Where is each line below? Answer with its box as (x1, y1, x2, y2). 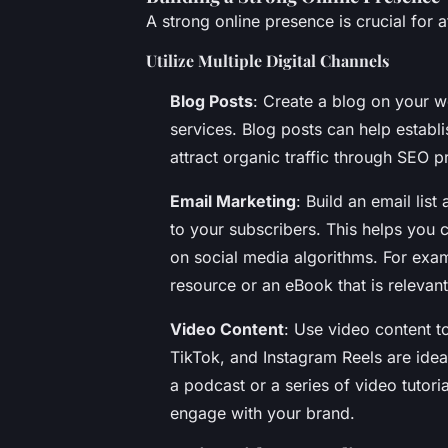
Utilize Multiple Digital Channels (146, 49, 389, 71)
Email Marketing (170, 190, 296, 211)
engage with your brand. (170, 402, 355, 423)
